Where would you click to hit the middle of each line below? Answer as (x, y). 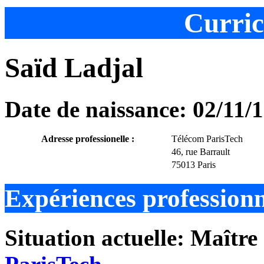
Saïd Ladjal (74, 67)
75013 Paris (194, 165)
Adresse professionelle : (88, 139)
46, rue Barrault (201, 152)
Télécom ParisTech (207, 139)
